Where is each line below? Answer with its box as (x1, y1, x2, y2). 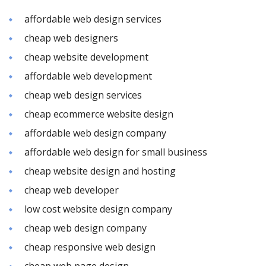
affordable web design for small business (24, 145, 207, 159)
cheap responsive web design (24, 240, 156, 254)
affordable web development (24, 69, 152, 83)
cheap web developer (24, 183, 119, 197)
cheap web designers (24, 31, 118, 45)
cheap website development (24, 50, 148, 64)
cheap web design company (24, 221, 147, 235)
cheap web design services (24, 88, 142, 102)
